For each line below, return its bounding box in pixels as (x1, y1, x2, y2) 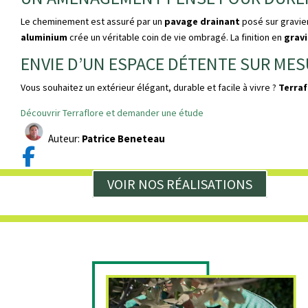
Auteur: (48, 132, 82, 146)
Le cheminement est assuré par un (21, 15, 164, 28)
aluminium (21, 31, 67, 44)
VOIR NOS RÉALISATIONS (107, 175, 253, 193)
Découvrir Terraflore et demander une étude (21, 107, 203, 120)
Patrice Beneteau (82, 132, 167, 146)
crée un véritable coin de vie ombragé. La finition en (67, 31, 284, 44)
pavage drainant (164, 15, 240, 28)
